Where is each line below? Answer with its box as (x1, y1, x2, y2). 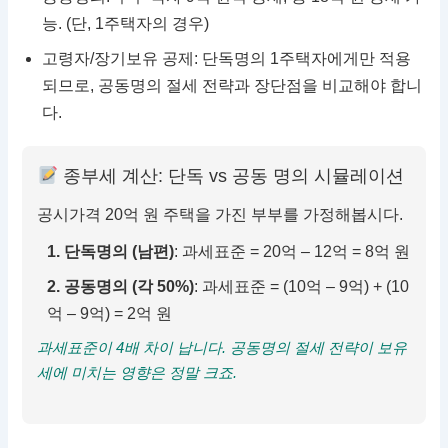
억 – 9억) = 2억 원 (47, 305, 173, 323)
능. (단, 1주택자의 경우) (42, 15, 210, 33)
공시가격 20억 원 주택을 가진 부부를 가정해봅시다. (37, 206, 404, 224)
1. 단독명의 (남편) (47, 243, 175, 261)
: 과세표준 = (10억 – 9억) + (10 (194, 278, 410, 296)
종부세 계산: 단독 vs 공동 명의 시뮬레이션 (57, 166, 404, 187)
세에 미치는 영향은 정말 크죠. (37, 364, 238, 382)
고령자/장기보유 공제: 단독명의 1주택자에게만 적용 (42, 50, 412, 68)
